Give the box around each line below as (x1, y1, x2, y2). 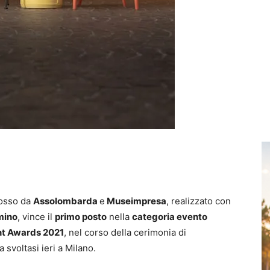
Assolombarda (33, 195, 99, 207)
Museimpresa (105, 195, 166, 207)
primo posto (55, 211, 107, 222)
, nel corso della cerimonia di (64, 227, 186, 238)
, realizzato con (166, 195, 231, 207)
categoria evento (132, 211, 207, 222)
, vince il (17, 211, 55, 222)
